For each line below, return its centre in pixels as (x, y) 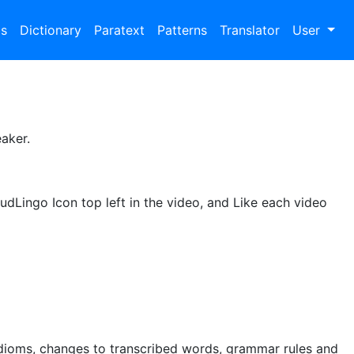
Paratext (120, 30)
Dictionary (51, 30)
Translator (250, 30)
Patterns (183, 30)
